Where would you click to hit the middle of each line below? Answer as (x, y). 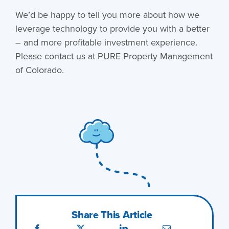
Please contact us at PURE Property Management (114, 56)
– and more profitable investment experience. (106, 42)
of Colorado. (39, 70)
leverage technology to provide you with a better (112, 28)
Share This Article (112, 215)
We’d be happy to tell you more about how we (107, 14)
